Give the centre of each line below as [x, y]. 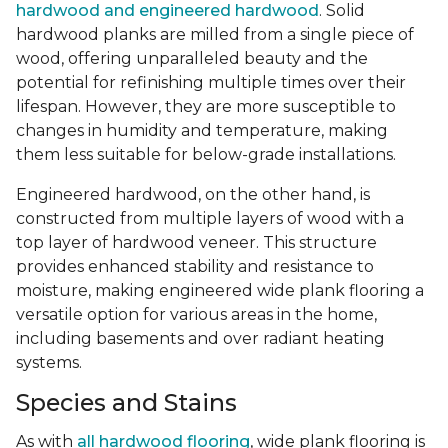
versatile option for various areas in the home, [196, 315]
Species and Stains [126, 403]
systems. [49, 363]
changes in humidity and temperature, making [202, 131]
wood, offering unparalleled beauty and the [192, 59]
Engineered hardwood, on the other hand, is [193, 195]
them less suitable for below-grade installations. [206, 155]
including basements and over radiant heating [200, 339]
